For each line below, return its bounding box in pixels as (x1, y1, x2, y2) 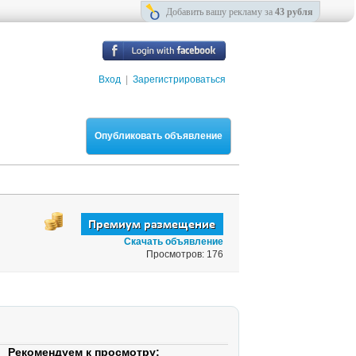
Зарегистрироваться (133, 74, 226, 85)
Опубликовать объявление (95, 130, 222, 141)
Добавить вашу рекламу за (166, 6, 275, 17)
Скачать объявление (124, 236, 223, 247)
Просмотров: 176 (146, 249, 223, 260)
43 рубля (275, 6, 313, 17)
